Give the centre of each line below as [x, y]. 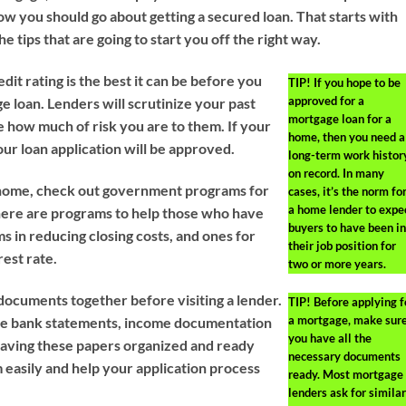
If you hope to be [355, 83]
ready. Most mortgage [345, 374]
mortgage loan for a [339, 119]
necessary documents [344, 356]
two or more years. [337, 264]
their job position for [342, 246]
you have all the [329, 338]
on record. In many [336, 174]
